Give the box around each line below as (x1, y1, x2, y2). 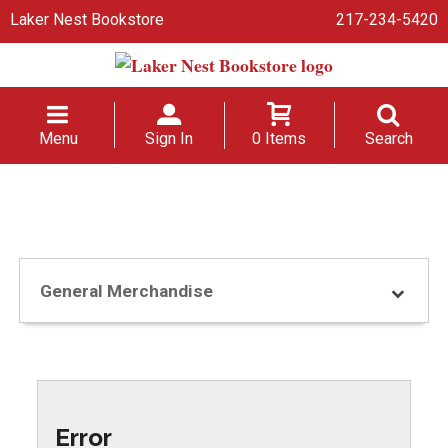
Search (364, 128, 413, 148)
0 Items (251, 128, 306, 148)
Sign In (145, 128, 194, 148)
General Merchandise (39, 281, 213, 302)
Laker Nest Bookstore (10, 10, 164, 29)
